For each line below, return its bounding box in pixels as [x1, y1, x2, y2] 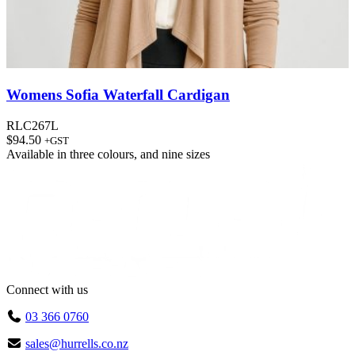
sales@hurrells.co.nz [25, 336, 128, 350]
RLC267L [6, 118, 59, 132]
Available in [6, 147, 70, 161]
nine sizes [162, 147, 210, 161]
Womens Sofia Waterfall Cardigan [6, 86, 230, 103]
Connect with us [6, 282, 88, 296]
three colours [70, 147, 134, 161]
